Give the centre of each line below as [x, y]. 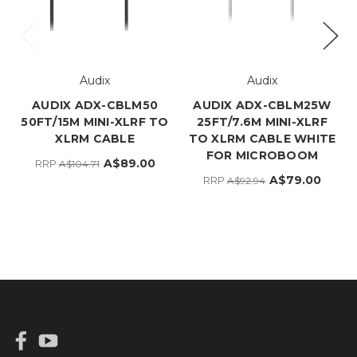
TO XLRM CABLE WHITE [262, 138]
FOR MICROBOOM [262, 155]
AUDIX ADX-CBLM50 [95, 105]
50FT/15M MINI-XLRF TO [95, 122]
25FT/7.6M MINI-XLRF [262, 122]
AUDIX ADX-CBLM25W [262, 105]
